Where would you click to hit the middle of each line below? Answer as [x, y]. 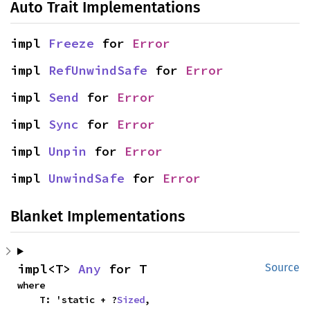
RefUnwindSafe [98, 70]
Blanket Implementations [98, 216]
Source [282, 267]
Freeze [71, 43]
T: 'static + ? [78, 299]
